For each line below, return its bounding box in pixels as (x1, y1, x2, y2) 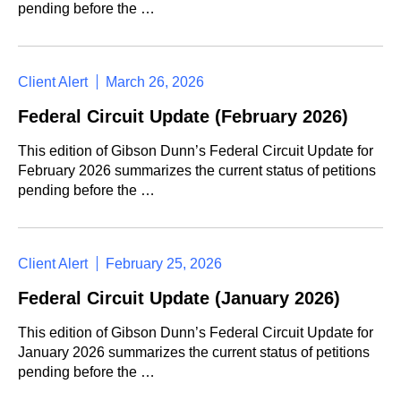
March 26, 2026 (106, 74, 204, 90)
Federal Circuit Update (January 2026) (18, 288, 340, 308)
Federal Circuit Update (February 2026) (18, 107, 348, 126)
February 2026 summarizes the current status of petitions (18, 163, 376, 178)
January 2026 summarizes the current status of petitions (18, 345, 370, 360)
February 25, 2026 (106, 256, 222, 271)
